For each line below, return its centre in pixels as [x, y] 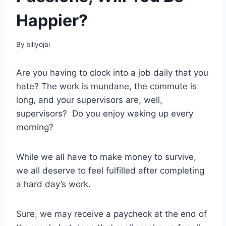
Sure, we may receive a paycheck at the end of [111, 214]
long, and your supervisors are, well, [89, 100]
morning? [35, 127]
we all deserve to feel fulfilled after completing [110, 171]
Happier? [52, 20]
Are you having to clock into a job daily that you [112, 73]
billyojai [38, 45]
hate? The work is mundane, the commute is [106, 87]
